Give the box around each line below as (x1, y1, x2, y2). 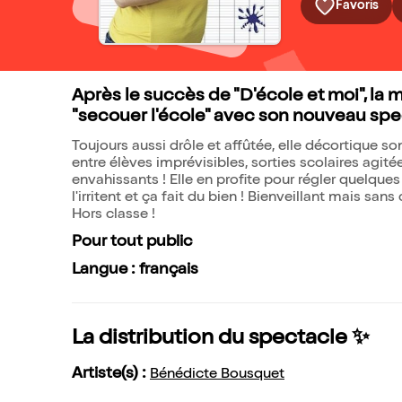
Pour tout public (72, 234, 192, 250)
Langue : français (72, 262, 198, 278)
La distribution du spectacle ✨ (72, 328, 370, 350)
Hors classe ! (72, 208, 155, 223)
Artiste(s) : (72, 366, 150, 382)
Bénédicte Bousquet (150, 368, 284, 382)
